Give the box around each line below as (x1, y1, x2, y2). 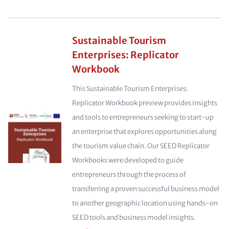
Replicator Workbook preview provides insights (72, 99, 217, 107)
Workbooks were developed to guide (72, 156, 184, 165)
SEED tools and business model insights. (72, 213, 196, 222)
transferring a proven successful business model (72, 185, 219, 193)
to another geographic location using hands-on (72, 199, 218, 208)
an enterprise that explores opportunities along (72, 127, 217, 136)
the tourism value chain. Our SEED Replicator (72, 142, 210, 150)
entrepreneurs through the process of (72, 170, 186, 179)
